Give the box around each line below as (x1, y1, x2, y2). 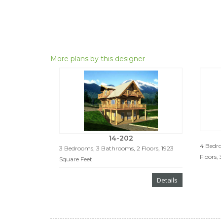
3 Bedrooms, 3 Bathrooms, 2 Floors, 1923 (59, 145, 174, 152)
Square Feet (59, 155, 92, 163)
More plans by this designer (50, 54, 145, 63)
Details (156, 176, 178, 185)
